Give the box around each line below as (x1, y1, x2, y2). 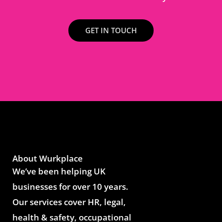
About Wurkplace (12, 152, 83, 164)
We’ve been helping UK (12, 165, 106, 177)
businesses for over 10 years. (12, 180, 128, 192)
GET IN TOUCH (85, 25, 137, 35)
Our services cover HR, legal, (12, 196, 126, 208)
